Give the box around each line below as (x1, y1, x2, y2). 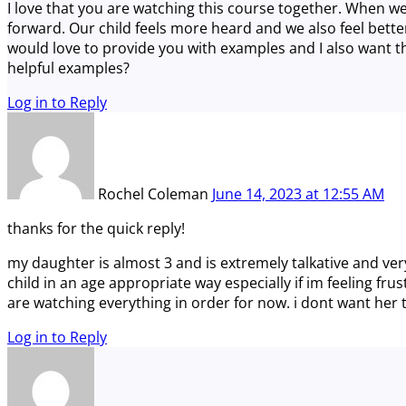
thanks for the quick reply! (7, 217, 185, 238)
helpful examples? (7, 57, 130, 78)
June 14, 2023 (212, 183, 302, 204)
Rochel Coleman (98, 183, 212, 204)
